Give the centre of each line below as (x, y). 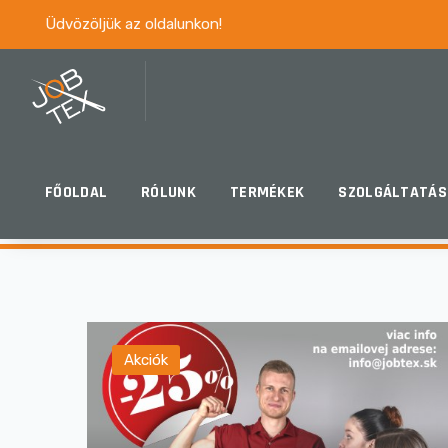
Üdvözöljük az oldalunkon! (133, 24)
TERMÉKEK (267, 192)
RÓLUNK (168, 192)
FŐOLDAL (76, 192)
